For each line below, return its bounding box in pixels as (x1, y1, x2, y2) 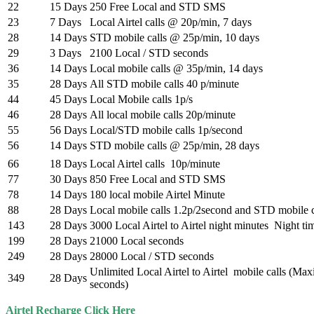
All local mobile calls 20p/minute (90, 109, 235, 121)
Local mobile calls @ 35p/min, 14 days (90, 62, 263, 75)
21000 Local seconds (90, 235, 184, 247)
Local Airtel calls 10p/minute (90, 158, 220, 170)
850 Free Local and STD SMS (90, 173, 226, 186)
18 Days (50, 158, 87, 170)
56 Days (50, 124, 87, 137)
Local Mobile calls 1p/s (90, 93, 193, 106)
